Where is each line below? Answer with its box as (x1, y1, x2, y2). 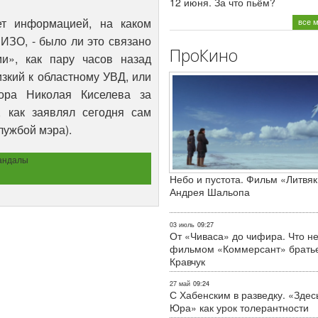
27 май (170, 278, 190, 288)
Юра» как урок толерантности (170, 300, 309, 314)
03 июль (170, 219, 194, 229)
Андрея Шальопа (170, 184, 250, 199)
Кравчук (170, 253, 205, 268)
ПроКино (170, 43, 238, 67)
